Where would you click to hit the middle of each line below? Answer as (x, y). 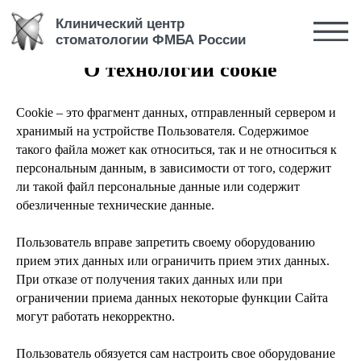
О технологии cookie (180, 70)
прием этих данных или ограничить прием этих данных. (173, 261)
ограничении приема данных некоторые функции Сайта (172, 298)
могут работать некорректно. (95, 316)
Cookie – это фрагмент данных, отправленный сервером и (176, 112)
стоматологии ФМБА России (107, 28)
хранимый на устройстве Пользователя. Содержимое (162, 131)
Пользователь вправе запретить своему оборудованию (166, 242)
